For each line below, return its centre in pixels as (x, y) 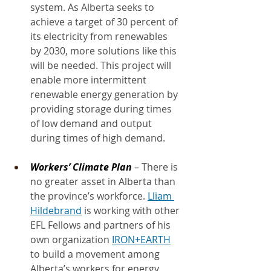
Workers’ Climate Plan (81, 167)
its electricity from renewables (100, 36)
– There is (156, 167)
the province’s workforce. (89, 196)
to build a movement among (96, 254)
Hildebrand (56, 210)
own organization (71, 239)
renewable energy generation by (105, 94)
